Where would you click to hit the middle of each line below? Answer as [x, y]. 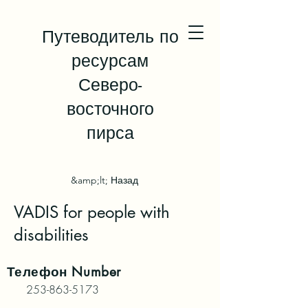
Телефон [37, 272]
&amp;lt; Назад [104, 180]
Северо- [110, 85]
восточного [110, 109]
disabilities [51, 235]
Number [94, 272]
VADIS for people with [92, 212]
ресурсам [110, 60]
